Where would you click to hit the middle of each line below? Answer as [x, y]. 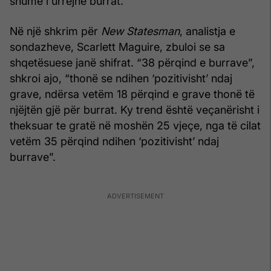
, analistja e [207, 31]
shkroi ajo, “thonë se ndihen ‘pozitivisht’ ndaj [121, 78]
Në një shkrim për [55, 31]
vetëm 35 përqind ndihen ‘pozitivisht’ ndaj [114, 141]
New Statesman [140, 31]
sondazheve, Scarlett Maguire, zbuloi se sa [117, 47]
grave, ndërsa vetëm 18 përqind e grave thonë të [132, 94]
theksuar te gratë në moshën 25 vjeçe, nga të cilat [135, 125]
